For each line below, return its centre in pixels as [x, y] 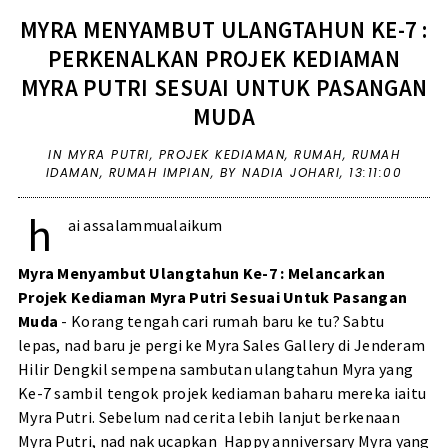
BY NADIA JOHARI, [284, 173]
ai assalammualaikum [145, 225]
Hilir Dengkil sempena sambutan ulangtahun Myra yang [215, 369]
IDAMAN [72, 173]
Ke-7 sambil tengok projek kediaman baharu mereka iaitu [222, 393]
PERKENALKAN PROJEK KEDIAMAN [224, 59]
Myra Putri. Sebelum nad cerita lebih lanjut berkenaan [208, 417]
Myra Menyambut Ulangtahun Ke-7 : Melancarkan [201, 273]
